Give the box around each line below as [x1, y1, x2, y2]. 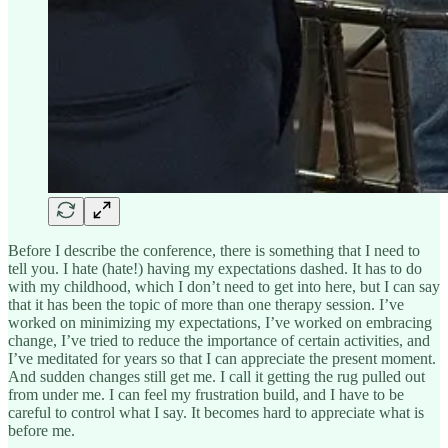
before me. [8, 421, 75, 439]
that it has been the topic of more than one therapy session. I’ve [8, 295, 404, 313]
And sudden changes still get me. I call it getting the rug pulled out [8, 367, 425, 385]
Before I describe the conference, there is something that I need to [8, 241, 420, 259]
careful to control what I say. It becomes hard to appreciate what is [8, 403, 424, 421]
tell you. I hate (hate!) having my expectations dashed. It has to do [8, 259, 422, 277]
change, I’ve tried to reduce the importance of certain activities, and [8, 331, 430, 349]
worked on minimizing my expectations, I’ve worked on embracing [8, 313, 432, 331]
